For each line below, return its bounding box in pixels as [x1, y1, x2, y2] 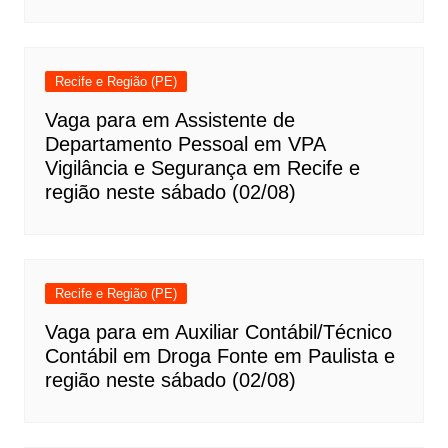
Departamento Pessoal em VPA [44, 133, 325, 155]
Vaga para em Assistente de [44, 109, 295, 131]
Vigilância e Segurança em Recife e [44, 157, 360, 179]
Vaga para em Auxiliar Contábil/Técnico [44, 321, 392, 343]
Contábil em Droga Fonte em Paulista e [44, 345, 395, 367]
